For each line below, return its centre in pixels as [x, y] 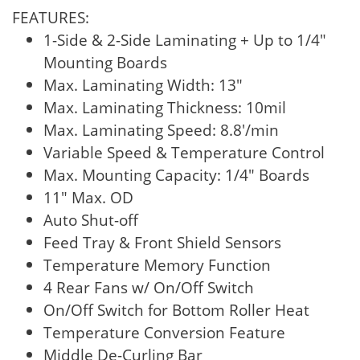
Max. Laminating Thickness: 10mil [165, 108]
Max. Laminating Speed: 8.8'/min [162, 130]
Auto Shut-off [91, 220]
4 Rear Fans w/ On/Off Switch [149, 288]
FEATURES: [51, 18]
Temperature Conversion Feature [165, 333]
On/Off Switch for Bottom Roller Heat [177, 310]
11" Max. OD [89, 198]
